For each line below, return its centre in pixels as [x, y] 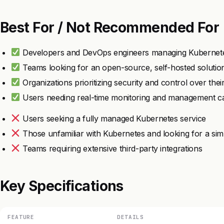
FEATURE [21, 217]
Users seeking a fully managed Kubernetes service [113, 118]
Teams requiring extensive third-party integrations [111, 148]
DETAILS [130, 217]
